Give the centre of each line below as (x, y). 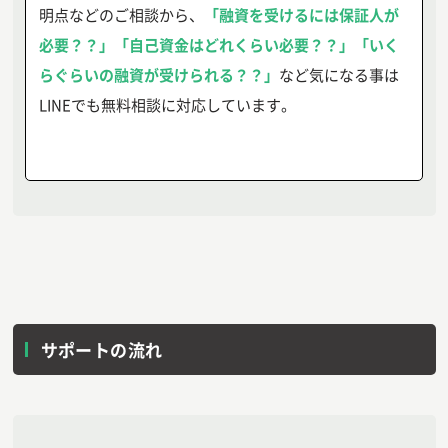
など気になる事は (338, 75)
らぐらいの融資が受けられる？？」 (158, 75)
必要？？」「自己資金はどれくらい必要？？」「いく (218, 45)
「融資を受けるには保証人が (301, 15)
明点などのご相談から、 (121, 15)
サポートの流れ (101, 350)
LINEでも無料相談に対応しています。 (167, 105)
